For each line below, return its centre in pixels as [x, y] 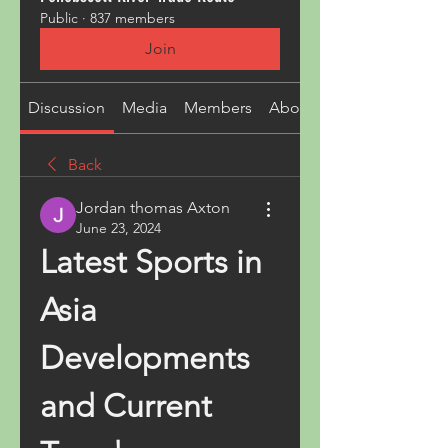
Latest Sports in [151, 262]
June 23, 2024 [118, 228]
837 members [132, 18]
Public [59, 18]
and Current [126, 406]
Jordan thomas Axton [153, 207]
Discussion [67, 107]
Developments [145, 358]
